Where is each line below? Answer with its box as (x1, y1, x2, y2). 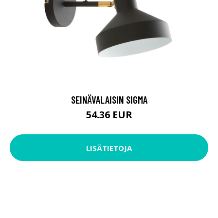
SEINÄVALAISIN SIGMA (71, 39, 147, 52)
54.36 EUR (86, 54, 132, 67)
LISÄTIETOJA (86, 88, 132, 98)
